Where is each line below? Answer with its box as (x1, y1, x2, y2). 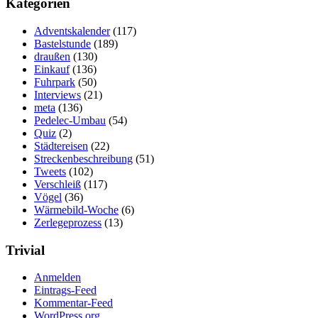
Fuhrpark (34, 75, 75, 88)
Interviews (34, 88, 81, 101)
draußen (34, 50, 70, 62)
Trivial (6, 242, 45, 258)
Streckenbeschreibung (34, 152, 133, 165)
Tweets (34, 165, 66, 177)
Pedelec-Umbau (34, 114, 106, 126)
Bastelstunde (34, 37, 91, 50)
